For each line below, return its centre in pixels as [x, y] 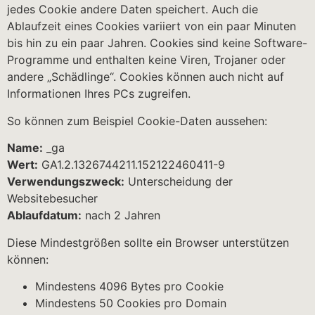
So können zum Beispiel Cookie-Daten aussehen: [137, 121]
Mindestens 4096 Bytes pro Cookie [129, 286]
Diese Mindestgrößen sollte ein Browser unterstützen [148, 242]
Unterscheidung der [179, 182]
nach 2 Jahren [121, 216]
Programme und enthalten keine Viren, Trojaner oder [146, 60]
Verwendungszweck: [66, 182]
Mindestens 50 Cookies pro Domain [131, 303]
